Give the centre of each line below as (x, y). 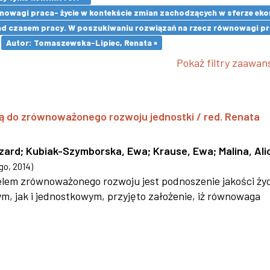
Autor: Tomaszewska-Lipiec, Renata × (82, 42)
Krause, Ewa (183, 151)
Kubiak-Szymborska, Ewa (87, 151)
